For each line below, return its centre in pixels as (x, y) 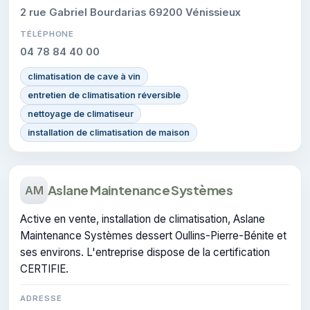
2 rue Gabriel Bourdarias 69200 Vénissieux (130, 12)
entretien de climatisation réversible (104, 95)
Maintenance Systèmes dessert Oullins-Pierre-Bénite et (153, 235)
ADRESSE (41, 298)
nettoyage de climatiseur (81, 113)
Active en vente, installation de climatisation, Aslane (143, 219)
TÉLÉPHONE (47, 34)
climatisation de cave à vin (84, 76)
